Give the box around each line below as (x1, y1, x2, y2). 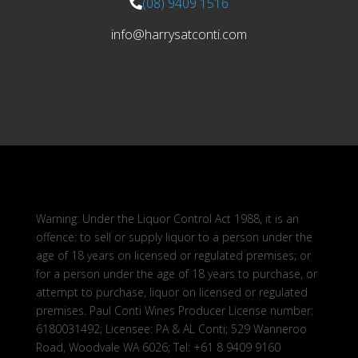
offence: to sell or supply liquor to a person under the (35, 229, 312, 245)
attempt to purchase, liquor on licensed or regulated (35, 284, 308, 300)
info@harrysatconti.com (110, 25, 247, 43)
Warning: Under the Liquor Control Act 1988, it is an (35, 210, 299, 226)
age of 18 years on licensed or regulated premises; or (35, 247, 311, 263)
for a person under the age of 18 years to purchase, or (35, 265, 317, 281)
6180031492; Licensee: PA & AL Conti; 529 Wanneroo (35, 320, 307, 336)
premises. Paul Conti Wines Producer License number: (35, 302, 313, 318)
